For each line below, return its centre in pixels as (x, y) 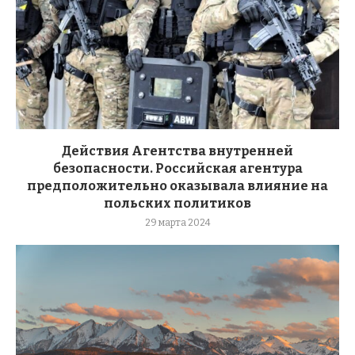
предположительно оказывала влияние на (177, 185)
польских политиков (177, 203)
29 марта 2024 (177, 222)
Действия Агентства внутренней (177, 151)
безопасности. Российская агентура (177, 168)
